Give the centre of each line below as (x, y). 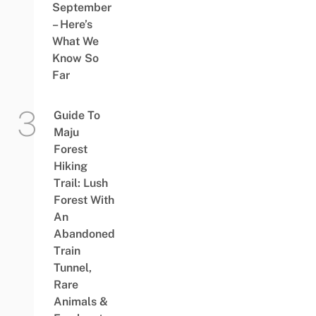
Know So (75, 58)
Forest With (84, 200)
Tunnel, (72, 267)
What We (75, 41)
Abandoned (84, 233)
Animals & (80, 301)
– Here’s (72, 24)
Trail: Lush (80, 183)
